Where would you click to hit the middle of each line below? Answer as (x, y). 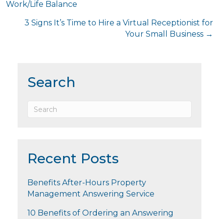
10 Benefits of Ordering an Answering (100, 213)
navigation (39, 13)
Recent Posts (73, 159)
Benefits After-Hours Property (87, 183)
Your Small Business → (169, 34)
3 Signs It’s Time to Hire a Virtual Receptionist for (119, 23)
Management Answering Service (91, 194)
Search (51, 82)
